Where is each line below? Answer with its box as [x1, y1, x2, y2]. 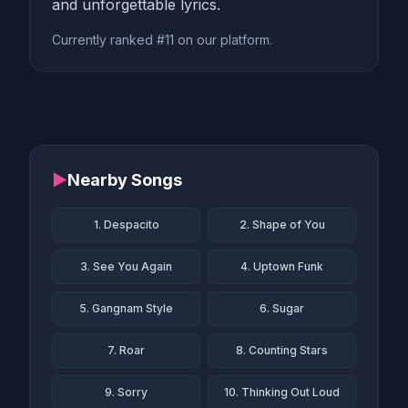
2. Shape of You [239, 218, 325, 231]
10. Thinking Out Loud [224, 385, 340, 399]
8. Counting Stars [236, 343, 328, 357]
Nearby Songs [67, 170, 182, 189]
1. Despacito [93, 218, 159, 231]
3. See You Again [80, 260, 172, 273]
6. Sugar [260, 301, 304, 315]
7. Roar [107, 343, 145, 357]
